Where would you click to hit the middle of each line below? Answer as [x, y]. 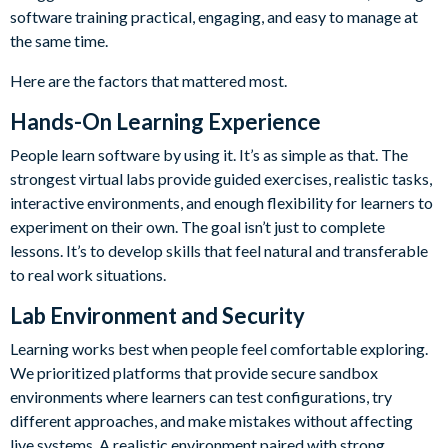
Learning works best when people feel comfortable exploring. [219, 349]
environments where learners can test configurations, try [201, 397]
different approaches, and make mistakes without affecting [211, 421]
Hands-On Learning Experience [165, 122]
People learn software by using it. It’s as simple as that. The [209, 155]
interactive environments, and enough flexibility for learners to [221, 203]
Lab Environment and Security [157, 316]
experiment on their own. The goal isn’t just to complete [197, 227]
